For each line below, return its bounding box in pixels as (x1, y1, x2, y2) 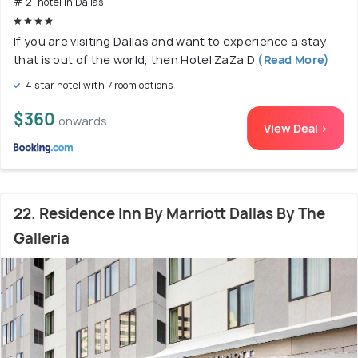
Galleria (14, 229, 70, 249)
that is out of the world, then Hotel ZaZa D (14, 52, 255, 68)
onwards (58, 113, 107, 129)
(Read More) (254, 52, 330, 68)
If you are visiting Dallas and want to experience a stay (14, 34, 327, 50)
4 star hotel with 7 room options (23, 78, 173, 93)
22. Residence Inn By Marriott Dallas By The (14, 204, 325, 225)
